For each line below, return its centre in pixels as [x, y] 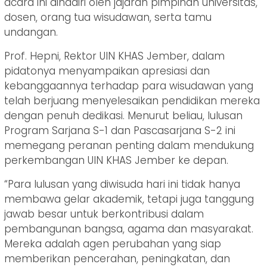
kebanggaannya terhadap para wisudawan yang [129, 86]
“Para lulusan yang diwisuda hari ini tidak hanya [122, 184]
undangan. [31, 32]
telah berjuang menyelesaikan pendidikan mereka [132, 101]
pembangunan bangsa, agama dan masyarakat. [129, 229]
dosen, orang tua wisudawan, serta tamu [108, 18]
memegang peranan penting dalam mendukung [129, 146]
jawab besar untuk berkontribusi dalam [104, 214]
